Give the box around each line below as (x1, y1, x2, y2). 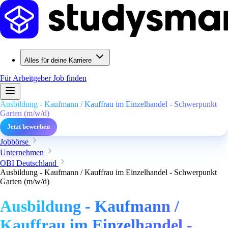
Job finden (53, 74, 87, 82)
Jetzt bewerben (7, 123, 50, 130)
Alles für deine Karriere (24, 56, 92, 64)
